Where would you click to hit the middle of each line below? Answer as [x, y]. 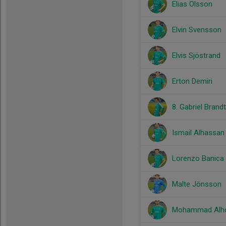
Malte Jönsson [197, 184]
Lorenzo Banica [198, 158]
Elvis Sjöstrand [196, 55]
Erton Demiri [192, 81]
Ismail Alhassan [198, 133]
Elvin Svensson [197, 30]
